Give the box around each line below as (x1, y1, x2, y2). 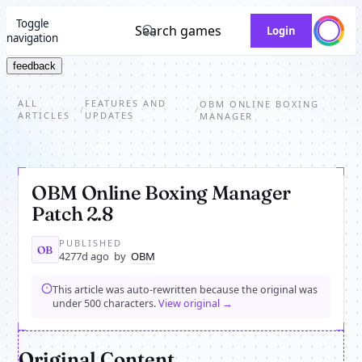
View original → (158, 297, 233, 310)
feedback (13, 60, 56, 72)
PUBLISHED (59, 236, 122, 249)
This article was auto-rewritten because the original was (53, 283, 318, 297)
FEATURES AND (85, 97, 166, 109)
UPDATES (85, 109, 134, 121)
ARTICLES (18, 109, 70, 121)
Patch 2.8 (32, 202, 113, 225)
